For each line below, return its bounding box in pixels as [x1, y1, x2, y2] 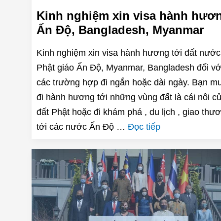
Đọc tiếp [128, 122, 160, 132]
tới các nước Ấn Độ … [37, 122, 128, 132]
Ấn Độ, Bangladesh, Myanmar [37, 23, 204, 37]
